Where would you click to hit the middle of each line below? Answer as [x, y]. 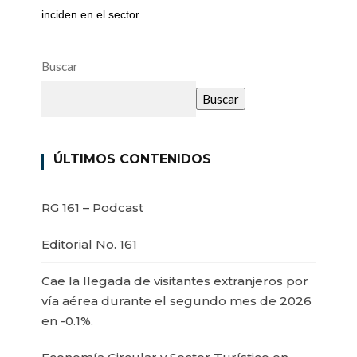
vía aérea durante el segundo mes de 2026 [176, 300]
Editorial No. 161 [89, 244]
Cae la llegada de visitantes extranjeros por [175, 280]
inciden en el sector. [91, 14]
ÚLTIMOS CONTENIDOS [132, 159]
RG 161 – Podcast [92, 207]
